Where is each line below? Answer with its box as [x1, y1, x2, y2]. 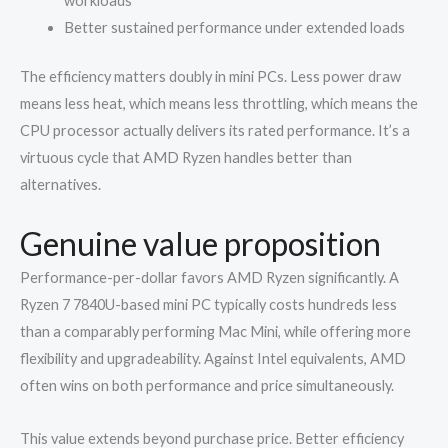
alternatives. [20, 175, 101, 193]
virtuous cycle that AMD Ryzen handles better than [20, 148, 352, 166]
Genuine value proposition [20, 224, 381, 264]
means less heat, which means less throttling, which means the [20, 94, 418, 112]
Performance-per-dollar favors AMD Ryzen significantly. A [20, 269, 399, 287]
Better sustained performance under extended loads [63, 18, 405, 36]
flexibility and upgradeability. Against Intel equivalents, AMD [20, 350, 406, 368]
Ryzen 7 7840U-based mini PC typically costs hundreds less [20, 296, 397, 314]
